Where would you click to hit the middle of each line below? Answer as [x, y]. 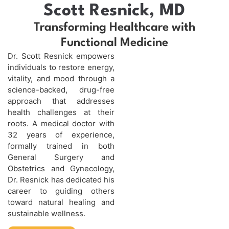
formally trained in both [61, 146]
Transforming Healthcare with [114, 27]
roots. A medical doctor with [61, 123]
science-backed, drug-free [61, 89]
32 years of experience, [61, 134]
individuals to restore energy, [61, 67]
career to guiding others [61, 191]
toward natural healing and [61, 202]
